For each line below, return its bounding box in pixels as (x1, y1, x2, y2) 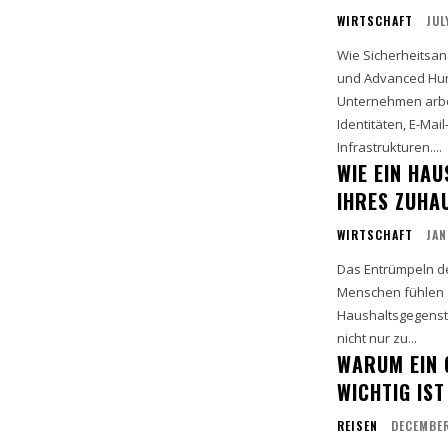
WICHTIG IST (336, 377, 445, 408)
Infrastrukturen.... (336, 138, 442, 157)
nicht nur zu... (336, 329, 417, 348)
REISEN (336, 417, 378, 435)
